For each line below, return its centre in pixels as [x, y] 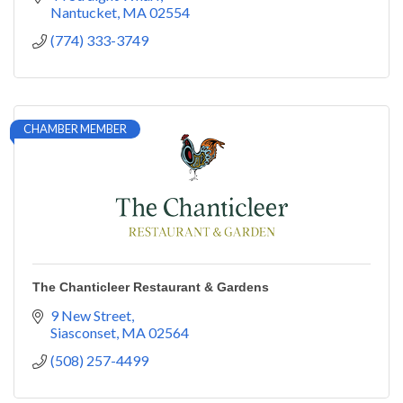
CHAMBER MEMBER [75, 128]
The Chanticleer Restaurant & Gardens [151, 287]
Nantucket [84, 12]
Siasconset [83, 332]
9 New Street [91, 315]
